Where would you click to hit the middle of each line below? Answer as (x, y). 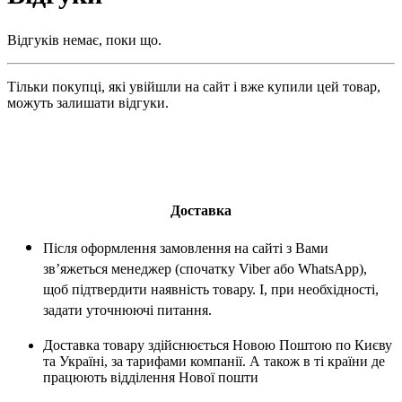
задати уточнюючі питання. (127, 310)
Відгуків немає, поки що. (84, 39)
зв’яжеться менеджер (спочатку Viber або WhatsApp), (205, 268)
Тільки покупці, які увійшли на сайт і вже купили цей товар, (194, 86)
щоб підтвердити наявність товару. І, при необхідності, (211, 289)
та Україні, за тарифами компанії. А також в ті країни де (214, 361)
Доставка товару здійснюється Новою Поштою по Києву (218, 345)
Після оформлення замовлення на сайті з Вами (186, 248)
